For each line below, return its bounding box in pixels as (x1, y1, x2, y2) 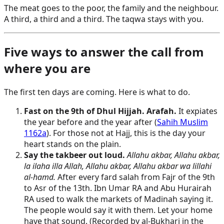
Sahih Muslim (157, 116, 208, 127)
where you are (4, 59, 90, 76)
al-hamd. (24, 171, 55, 182)
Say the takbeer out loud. (24, 149, 125, 160)
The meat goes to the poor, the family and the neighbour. (4, 2, 218, 13)
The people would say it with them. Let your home (24, 204, 212, 215)
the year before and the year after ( (24, 116, 157, 127)
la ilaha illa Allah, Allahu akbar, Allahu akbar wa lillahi (24, 160, 211, 171)
